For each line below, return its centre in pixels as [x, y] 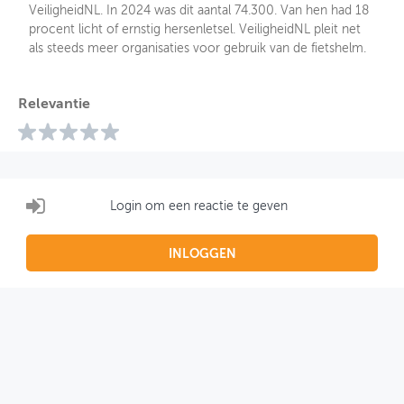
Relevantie [54, 105]
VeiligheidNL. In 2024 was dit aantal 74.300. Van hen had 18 [199, 11]
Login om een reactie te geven [199, 206]
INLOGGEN [202, 255]
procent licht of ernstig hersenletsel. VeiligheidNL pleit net [195, 30]
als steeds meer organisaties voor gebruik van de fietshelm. [198, 49]
